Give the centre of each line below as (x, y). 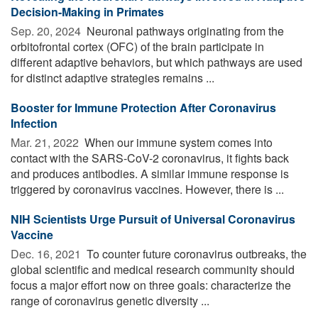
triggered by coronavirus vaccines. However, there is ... (147, 189)
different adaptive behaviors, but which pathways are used (157, 62)
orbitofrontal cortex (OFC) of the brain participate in (137, 46)
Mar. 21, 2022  (46, 142)
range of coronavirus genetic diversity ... (110, 300)
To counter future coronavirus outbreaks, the (195, 253)
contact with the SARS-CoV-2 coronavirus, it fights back (150, 158)
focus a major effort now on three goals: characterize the (151, 285)
